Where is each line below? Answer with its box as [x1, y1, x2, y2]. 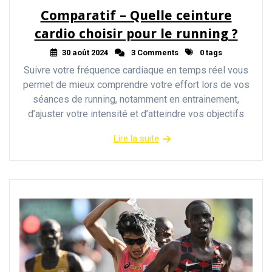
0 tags [197, 48, 222, 57]
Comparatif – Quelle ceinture [40, 8, 232, 23]
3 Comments [129, 48, 178, 57]
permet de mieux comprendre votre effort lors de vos [22, 79, 250, 90]
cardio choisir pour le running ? [34, 26, 238, 41]
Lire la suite [113, 133, 159, 144]
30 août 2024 [61, 48, 108, 57]
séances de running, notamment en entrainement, [33, 93, 239, 105]
